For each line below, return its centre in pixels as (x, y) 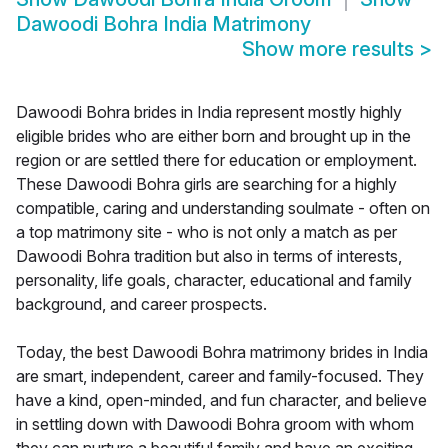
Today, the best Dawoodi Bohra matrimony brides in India (222, 352)
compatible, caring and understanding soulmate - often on (223, 208)
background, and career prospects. (141, 304)
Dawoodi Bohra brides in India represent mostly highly (209, 112)
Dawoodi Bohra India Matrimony (163, 24)
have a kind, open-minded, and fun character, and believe (221, 400)
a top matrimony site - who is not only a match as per (206, 232)
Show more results (330, 49)
